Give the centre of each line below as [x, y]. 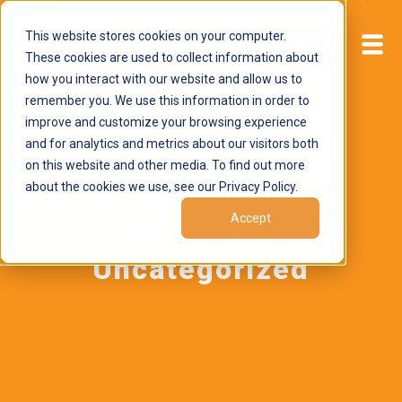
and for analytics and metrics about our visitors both [172, 144]
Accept [250, 218]
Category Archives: [201, 235]
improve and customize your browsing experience [166, 122]
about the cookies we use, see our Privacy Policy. [162, 187]
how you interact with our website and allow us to [164, 79]
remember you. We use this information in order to [167, 100]
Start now [278, 47]
